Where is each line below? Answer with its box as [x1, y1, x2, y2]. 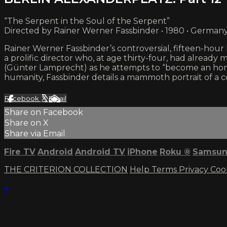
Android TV [75, 146, 125, 157]
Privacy [179, 164, 210, 174]
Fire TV [4, 146, 35, 157]
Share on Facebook [5, 107, 83, 117]
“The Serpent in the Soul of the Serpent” [4, 16, 170, 26]
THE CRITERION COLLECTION [4, 164, 128, 174]
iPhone [127, 146, 158, 157]
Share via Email [5, 128, 65, 138]
